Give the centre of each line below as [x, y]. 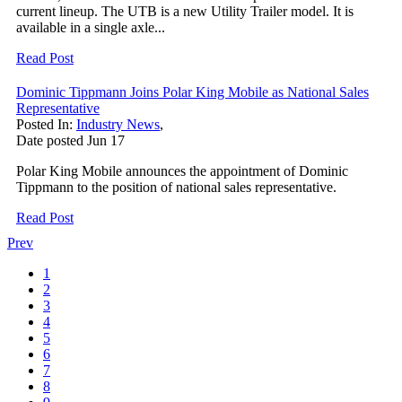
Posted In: [46, 124]
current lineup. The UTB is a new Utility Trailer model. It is [185, 11]
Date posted [50, 140]
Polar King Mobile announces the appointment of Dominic [182, 170]
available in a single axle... [91, 27]
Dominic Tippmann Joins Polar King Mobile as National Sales [192, 92]
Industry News [118, 124]
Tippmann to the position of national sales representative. [180, 187]
